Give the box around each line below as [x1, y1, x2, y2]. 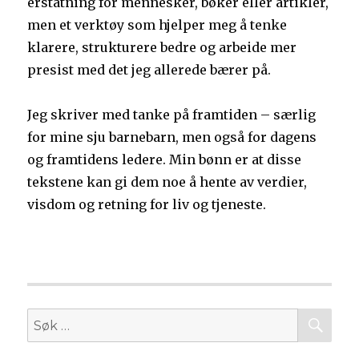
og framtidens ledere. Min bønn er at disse [27, 151, 302, 168]
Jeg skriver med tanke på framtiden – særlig [27, 107, 317, 123]
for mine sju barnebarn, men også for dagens [27, 129, 317, 146]
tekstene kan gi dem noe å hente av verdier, [27, 174, 308, 191]
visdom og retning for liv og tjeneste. [27, 196, 267, 213]
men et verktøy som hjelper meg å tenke [27, 17, 288, 34]
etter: [26, 333, 61, 350]
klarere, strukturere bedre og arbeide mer [27, 39, 297, 56]
